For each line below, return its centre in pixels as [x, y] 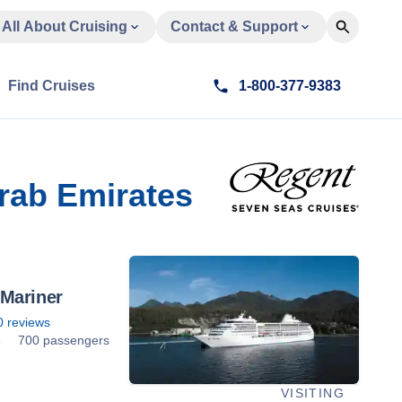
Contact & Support [234, 26]
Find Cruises [52, 86]
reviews [27, 322]
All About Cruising [65, 26]
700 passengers [64, 340]
